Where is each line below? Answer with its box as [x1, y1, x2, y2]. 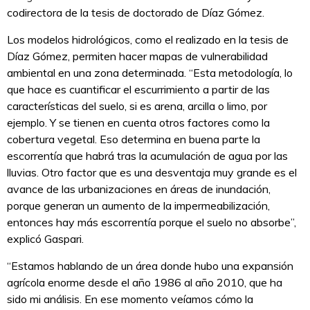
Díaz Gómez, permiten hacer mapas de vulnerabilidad [7, 49, 268, 64]
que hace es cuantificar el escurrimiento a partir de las [7, 82, 270, 97]
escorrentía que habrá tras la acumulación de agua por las [7, 149, 288, 163]
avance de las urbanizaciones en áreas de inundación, [7, 182, 271, 197]
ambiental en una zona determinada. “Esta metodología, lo [7, 66, 293, 80]
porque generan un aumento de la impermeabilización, [7, 199, 270, 213]
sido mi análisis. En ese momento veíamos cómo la [7, 292, 253, 307]
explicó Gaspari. [7, 232, 84, 246]
